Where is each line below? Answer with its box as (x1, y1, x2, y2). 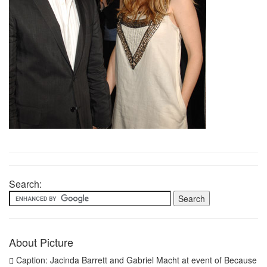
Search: (9, 177, 42, 191)
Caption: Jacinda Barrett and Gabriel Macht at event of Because (14, 254, 257, 266)
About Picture (9, 234, 73, 250)
